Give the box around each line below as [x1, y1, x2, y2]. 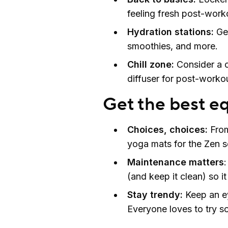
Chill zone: [127, 59, 177, 70]
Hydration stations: [127, 26, 216, 37]
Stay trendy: [127, 189, 183, 200]
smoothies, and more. [127, 40, 220, 51]
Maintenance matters [127, 156, 224, 167]
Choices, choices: [127, 124, 208, 135]
